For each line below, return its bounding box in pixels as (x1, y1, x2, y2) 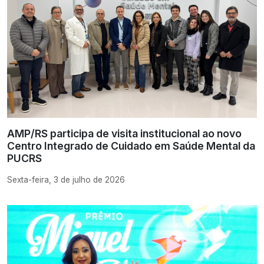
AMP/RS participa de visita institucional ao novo (7, 127, 242, 140)
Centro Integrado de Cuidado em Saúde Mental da (7, 139, 255, 152)
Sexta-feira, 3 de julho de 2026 (7, 174, 125, 184)
